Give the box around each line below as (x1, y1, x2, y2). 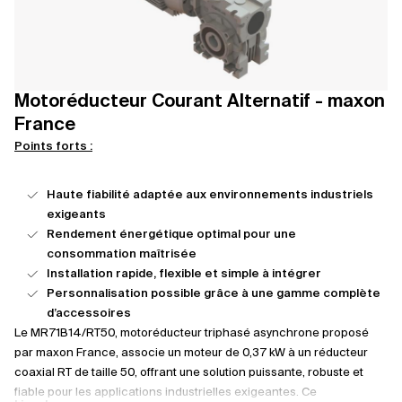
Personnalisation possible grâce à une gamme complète (47, 288, 380, 300)
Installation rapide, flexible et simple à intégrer (47, 268, 321, 280)
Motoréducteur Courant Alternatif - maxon (14, 93, 385, 111)
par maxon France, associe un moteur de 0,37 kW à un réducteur (14, 347, 368, 359)
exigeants (47, 209, 106, 221)
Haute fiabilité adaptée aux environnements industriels (47, 189, 373, 201)
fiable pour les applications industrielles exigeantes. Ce (14, 387, 317, 398)
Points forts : (14, 141, 92, 153)
